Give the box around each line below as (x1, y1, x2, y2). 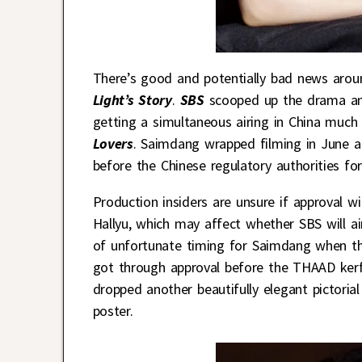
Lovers (92, 134, 133, 154)
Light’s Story (92, 90, 172, 110)
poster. (92, 301, 133, 321)
